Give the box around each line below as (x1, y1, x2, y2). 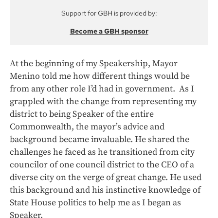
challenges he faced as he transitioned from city (10, 146, 195, 158)
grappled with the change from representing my (10, 96, 197, 107)
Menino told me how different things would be (10, 71, 190, 82)
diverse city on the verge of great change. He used (10, 172, 201, 183)
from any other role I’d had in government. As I (10, 83, 194, 94)
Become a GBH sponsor (70, 27, 148, 36)
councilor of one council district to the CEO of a (10, 159, 194, 170)
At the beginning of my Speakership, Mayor (10, 58, 178, 69)
